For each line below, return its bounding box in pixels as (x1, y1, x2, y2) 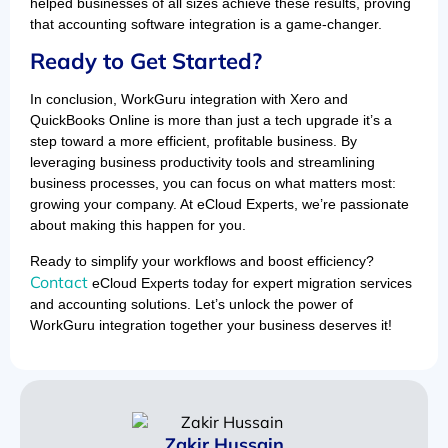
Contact (30, 271, 92, 292)
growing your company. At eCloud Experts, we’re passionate (30, 196, 409, 213)
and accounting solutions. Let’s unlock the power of (30, 295, 353, 312)
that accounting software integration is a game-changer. (30, 16, 382, 32)
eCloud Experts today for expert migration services (92, 274, 412, 291)
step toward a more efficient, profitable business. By (30, 133, 357, 150)
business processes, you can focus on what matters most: (30, 175, 396, 192)
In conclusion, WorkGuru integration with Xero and (30, 91, 348, 108)
